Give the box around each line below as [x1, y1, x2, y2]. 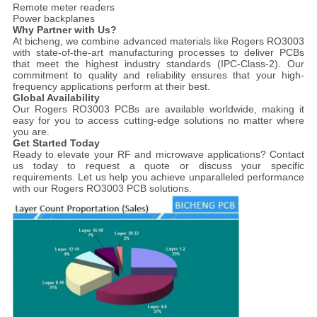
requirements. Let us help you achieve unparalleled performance [12, 171, 305, 183]
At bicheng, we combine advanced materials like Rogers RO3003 [12, 35, 305, 47]
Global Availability [12, 92, 100, 104]
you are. [12, 126, 50, 138]
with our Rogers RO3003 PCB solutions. [12, 183, 192, 195]
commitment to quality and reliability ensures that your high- [12, 69, 305, 81]
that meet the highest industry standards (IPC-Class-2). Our [12, 58, 305, 70]
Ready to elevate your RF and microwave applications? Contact [12, 149, 305, 161]
